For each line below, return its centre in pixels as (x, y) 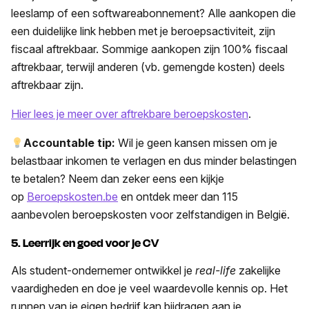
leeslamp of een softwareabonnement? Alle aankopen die (153, 13)
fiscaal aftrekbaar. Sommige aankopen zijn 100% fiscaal (149, 49)
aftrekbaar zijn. (49, 85)
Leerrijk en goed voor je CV (91, 243)
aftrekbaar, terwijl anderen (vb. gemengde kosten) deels (148, 67)
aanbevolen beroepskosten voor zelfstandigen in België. (150, 215)
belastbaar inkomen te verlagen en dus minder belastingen (154, 161)
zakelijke (258, 271)
